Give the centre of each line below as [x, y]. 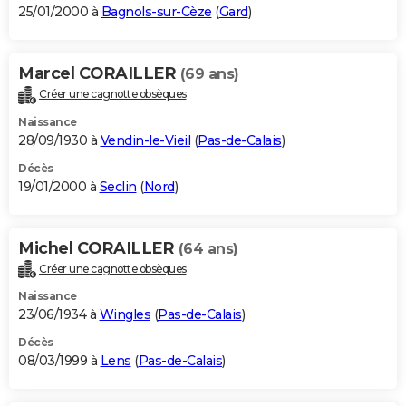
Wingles [125, 315]
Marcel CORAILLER [99, 73]
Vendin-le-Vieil [145, 140]
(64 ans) [208, 248]
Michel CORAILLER [98, 248]
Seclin [118, 186]
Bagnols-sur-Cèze [156, 11]
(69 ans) [209, 73]
